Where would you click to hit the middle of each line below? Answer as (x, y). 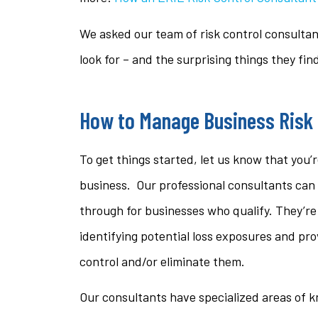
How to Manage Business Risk (196, 120)
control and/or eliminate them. (162, 261)
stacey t (257, 44)
